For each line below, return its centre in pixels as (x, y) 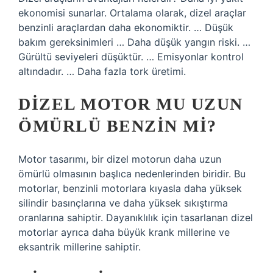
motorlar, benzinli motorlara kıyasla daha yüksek (130, 188)
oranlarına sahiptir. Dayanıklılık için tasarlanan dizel (136, 218)
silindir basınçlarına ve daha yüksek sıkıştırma (123, 203)
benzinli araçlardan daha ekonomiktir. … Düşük (126, 27)
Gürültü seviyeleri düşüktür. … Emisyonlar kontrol (131, 57)
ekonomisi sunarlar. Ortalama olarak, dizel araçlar (132, 13)
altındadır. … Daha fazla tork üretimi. (102, 71)
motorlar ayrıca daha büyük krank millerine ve (124, 232)
